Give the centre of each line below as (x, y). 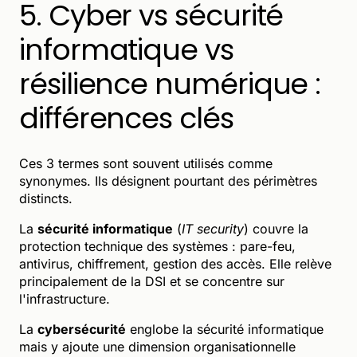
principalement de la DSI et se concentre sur (152, 281)
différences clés (126, 118)
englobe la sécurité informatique (225, 329)
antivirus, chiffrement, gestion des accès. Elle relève (175, 263)
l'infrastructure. (65, 298)
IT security (213, 228)
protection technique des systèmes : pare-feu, (157, 246)
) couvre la (276, 228)
